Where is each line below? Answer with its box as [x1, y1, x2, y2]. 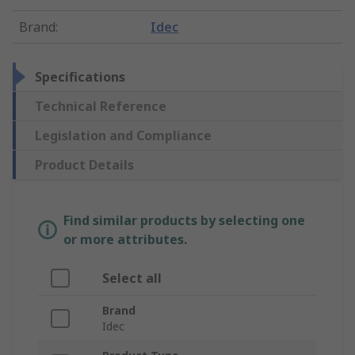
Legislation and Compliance [35, 127, 212, 145]
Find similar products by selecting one [63, 212, 305, 230]
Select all [102, 269, 162, 288]
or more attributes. [63, 231, 187, 249]
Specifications [35, 68, 125, 86]
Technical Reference [35, 97, 166, 116]
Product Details [35, 156, 134, 174]
